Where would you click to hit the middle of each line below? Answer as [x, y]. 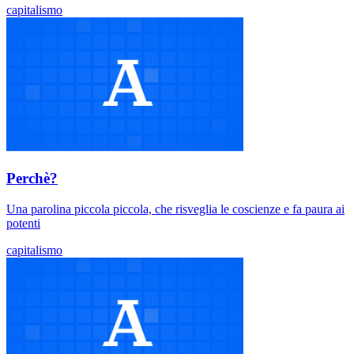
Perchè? [32, 179]
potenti [23, 223]
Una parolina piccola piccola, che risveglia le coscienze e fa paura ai [175, 209]
